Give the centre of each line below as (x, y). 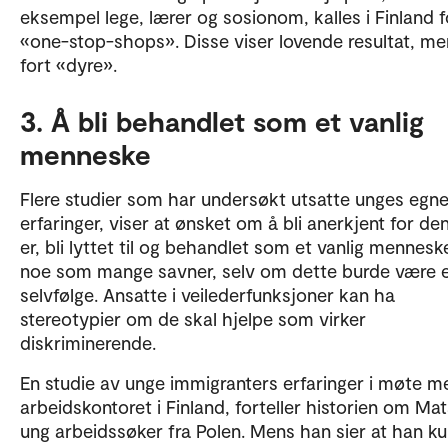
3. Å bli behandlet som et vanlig (222, 121)
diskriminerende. (88, 342)
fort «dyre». (68, 64)
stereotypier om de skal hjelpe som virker (193, 318)
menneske (85, 154)
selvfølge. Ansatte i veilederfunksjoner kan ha (207, 294)
